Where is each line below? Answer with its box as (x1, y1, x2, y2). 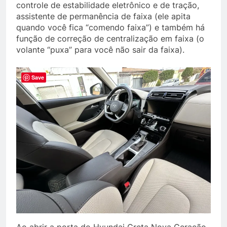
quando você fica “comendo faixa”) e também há (16, 22, 205, 32)
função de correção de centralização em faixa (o (16, 33, 204, 44)
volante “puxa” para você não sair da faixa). (16, 45, 184, 55)
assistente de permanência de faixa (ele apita (16, 11, 191, 21)
